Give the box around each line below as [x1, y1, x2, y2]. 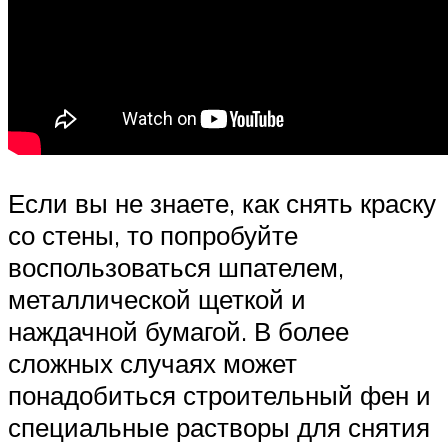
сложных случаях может [8, 346, 297, 379]
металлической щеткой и [8, 282, 306, 315]
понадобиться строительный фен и [8, 378, 431, 411]
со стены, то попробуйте [8, 218, 298, 251]
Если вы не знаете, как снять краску [8, 186, 436, 219]
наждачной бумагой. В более [8, 314, 349, 347]
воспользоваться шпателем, [8, 250, 344, 283]
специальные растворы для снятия [8, 410, 430, 443]
